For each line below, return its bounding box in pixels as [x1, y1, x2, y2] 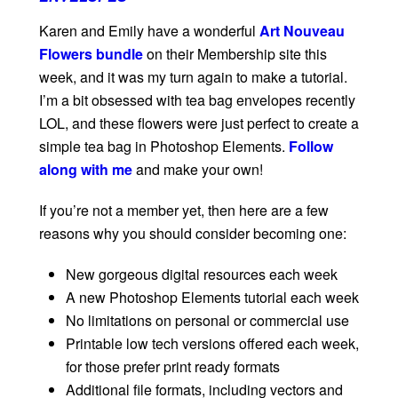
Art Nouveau [259, 20, 345, 42]
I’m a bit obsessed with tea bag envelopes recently [39, 90, 355, 111]
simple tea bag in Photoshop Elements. [39, 136, 289, 157]
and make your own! [132, 159, 263, 180]
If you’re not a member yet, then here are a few [39, 200, 329, 221]
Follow [289, 136, 333, 157]
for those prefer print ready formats [66, 356, 280, 378]
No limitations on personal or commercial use [66, 310, 349, 331]
